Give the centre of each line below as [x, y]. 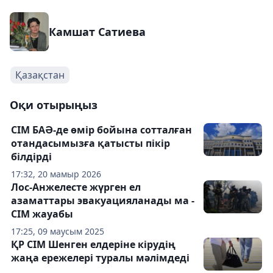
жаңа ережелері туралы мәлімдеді [100, 258]
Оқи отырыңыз [54, 105]
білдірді [31, 157]
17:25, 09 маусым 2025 [58, 231]
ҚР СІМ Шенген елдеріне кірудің [93, 244]
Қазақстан [40, 75]
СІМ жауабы [42, 214]
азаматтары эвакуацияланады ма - [103, 200]
